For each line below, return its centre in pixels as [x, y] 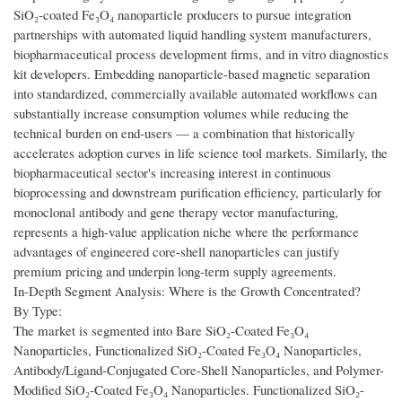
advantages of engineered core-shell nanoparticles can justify [176, 252]
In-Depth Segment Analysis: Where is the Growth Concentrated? [187, 291]
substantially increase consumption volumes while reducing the [181, 114]
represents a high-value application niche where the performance [186, 232]
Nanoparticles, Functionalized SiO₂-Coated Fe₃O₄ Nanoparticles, [188, 350]
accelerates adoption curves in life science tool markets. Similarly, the [201, 153]
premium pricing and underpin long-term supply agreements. [175, 271]
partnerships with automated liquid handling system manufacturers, [192, 35]
